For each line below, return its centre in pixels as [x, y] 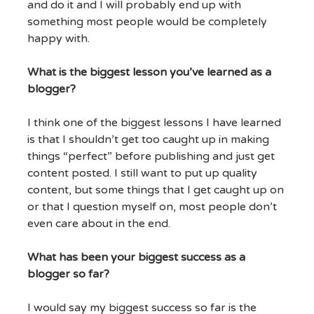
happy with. [58, 39]
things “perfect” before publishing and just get [151, 157]
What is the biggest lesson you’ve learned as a [149, 73]
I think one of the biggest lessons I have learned [154, 123]
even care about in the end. [98, 224]
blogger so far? [69, 274]
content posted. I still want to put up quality [142, 173]
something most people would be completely [147, 22]
